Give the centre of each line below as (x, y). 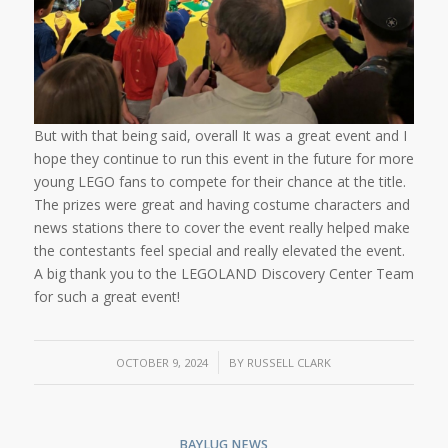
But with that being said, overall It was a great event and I (220, 135)
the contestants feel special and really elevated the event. (219, 250)
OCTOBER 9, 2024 (162, 362)
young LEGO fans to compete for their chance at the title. (219, 181)
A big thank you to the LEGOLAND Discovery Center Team (223, 273)
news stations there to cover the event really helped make (221, 227)
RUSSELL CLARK (289, 362)
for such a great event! (106, 296)
